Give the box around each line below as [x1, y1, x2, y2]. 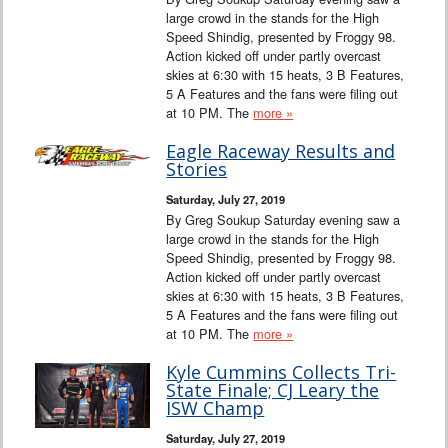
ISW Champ [166, 395, 265, 420]
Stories [166, 156, 228, 181]
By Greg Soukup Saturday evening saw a [166, 209, 401, 229]
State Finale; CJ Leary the [166, 377, 380, 402]
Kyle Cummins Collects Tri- [166, 359, 397, 384]
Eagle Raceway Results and [166, 138, 396, 163]
